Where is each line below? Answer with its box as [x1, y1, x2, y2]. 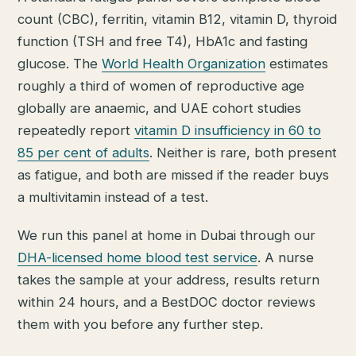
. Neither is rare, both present [149, 144, 338, 161]
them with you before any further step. [17, 315, 264, 332]
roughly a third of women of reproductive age [17, 77, 305, 94]
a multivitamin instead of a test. [17, 188, 209, 205]
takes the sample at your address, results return [17, 271, 320, 288]
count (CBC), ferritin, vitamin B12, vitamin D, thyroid [17, 10, 338, 27]
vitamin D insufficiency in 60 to [134, 122, 322, 138]
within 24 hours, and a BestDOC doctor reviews [17, 293, 316, 310]
